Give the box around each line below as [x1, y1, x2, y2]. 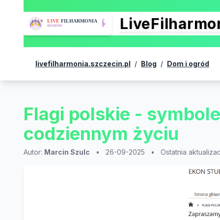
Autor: [24, 148, 44, 156]
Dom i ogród [167, 59, 209, 68]
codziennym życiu [24, 123, 179, 144]
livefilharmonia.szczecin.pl [35, 59, 131, 68]
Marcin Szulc [44, 148, 90, 156]
